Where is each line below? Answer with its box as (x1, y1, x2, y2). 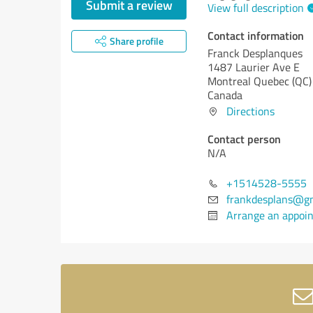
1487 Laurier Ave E (208, 59, 300, 75)
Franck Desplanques (208, 45, 303, 61)
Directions (226, 103, 275, 119)
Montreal (208, 73, 254, 89)
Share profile (109, 34, 163, 48)
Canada (208, 87, 242, 103)
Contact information (208, 27, 304, 43)
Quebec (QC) (254, 73, 312, 89)
